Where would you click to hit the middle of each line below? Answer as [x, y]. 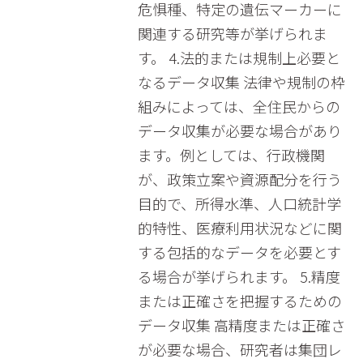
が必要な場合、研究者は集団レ [239, 349]
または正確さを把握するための [239, 301]
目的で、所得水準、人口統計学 [239, 203]
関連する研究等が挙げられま [232, 33]
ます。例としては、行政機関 [231, 155]
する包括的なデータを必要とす [239, 252]
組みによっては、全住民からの [239, 106]
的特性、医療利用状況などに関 [239, 228]
